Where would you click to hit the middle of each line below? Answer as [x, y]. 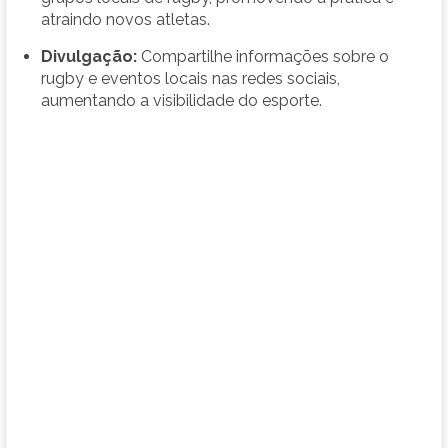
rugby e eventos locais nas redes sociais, [190, 78]
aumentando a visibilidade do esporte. [181, 100]
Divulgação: [89, 56]
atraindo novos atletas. [125, 19]
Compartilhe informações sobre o [263, 56]
